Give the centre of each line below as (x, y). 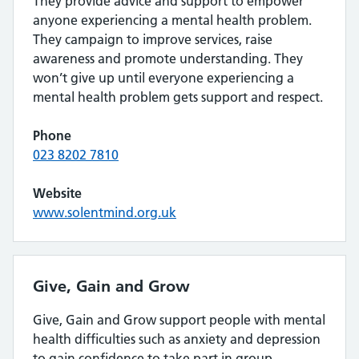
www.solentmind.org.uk (105, 212)
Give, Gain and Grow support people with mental (179, 320)
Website (57, 193)
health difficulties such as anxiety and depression (177, 339)
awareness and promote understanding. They (168, 58)
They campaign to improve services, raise (153, 39)
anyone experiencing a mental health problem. (172, 20)
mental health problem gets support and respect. (178, 97)
